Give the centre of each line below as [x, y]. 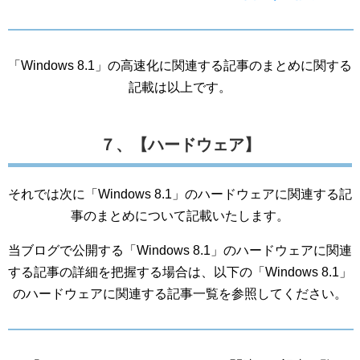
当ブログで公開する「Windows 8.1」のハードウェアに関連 [180, 250]
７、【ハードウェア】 [180, 145]
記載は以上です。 [180, 87]
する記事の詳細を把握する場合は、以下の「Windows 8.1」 [180, 272]
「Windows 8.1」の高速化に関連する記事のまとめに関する [180, 65]
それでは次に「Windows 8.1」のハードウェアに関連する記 [180, 194]
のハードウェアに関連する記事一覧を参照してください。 [180, 294]
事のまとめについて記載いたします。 [180, 216]
